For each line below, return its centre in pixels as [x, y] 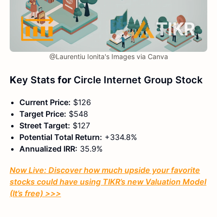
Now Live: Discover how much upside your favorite [105, 170]
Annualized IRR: [48, 149]
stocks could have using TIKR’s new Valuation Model [108, 182]
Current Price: [45, 102]
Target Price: [43, 114]
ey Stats [36, 80]
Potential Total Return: [61, 137]
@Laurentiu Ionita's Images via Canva [108, 57]
